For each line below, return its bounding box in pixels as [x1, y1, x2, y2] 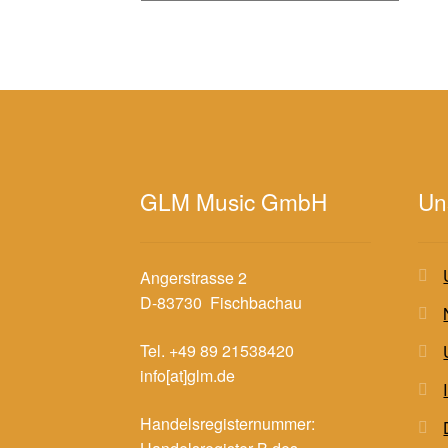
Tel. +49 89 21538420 [140, 339, 295, 363]
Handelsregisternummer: [140, 411, 316, 435]
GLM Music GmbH [140, 185, 328, 218]
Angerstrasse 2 [140, 266, 248, 290]
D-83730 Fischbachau [140, 291, 303, 315]
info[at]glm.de [140, 364, 236, 388]
